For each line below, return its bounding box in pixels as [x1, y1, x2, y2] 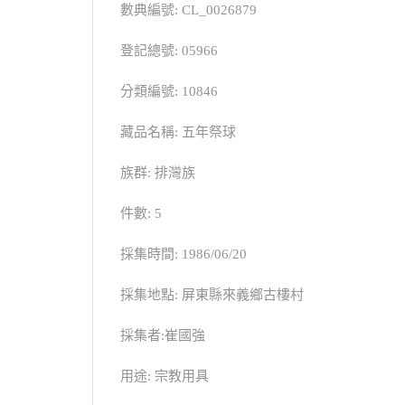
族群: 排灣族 [120, 165, 195, 181]
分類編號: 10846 [120, 84, 218, 99]
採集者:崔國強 [120, 328, 205, 344]
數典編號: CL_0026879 [120, 3, 257, 18]
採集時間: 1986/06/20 [120, 247, 247, 262]
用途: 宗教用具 [120, 369, 209, 384]
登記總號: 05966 [120, 43, 218, 59]
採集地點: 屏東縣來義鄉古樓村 [120, 287, 304, 303]
